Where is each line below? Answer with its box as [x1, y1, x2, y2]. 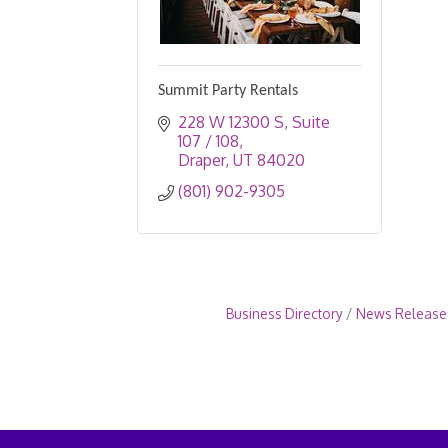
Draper [178, 150, 225, 171]
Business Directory [225, 305, 343, 323]
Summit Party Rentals [158, 83, 298, 100]
